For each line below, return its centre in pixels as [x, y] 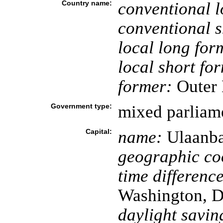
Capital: [99, 131]
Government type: [81, 106]
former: [145, 86]
